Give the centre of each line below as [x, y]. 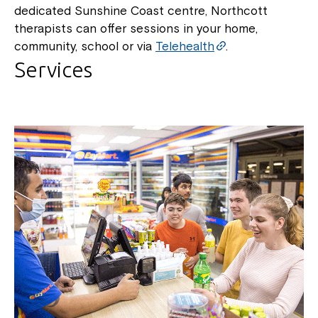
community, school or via [85, 46]
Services [53, 70]
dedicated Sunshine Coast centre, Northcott [141, 11]
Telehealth [185, 46]
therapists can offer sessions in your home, [136, 28]
